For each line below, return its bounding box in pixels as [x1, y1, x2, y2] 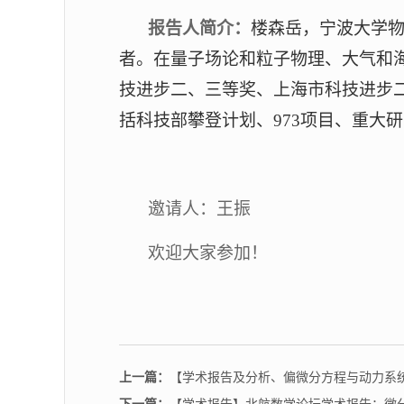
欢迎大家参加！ [148, 243, 268, 262]
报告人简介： [148, 19, 251, 38]
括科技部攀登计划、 [119, 111, 273, 130]
